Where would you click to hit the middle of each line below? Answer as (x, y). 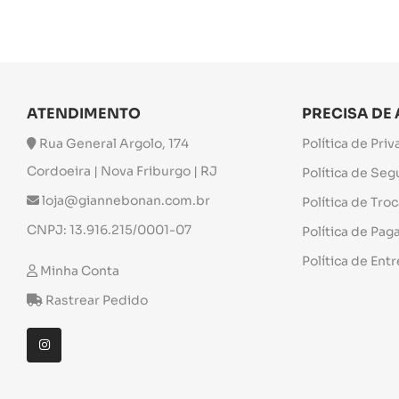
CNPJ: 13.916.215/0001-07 (109, 229)
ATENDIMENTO (84, 113)
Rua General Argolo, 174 (113, 143)
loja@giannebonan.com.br (125, 200)
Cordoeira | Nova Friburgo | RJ (122, 171)
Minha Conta (80, 270)
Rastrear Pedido (97, 300)
